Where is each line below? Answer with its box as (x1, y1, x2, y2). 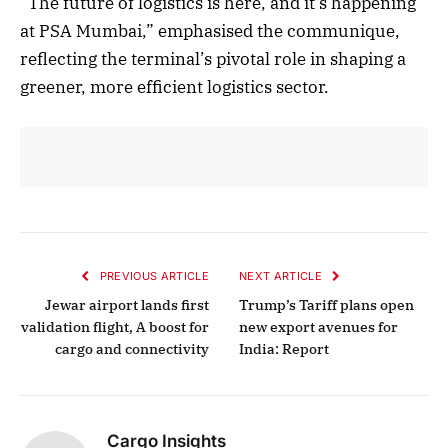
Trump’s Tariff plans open (239, 295, 414, 314)
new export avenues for (239, 317, 398, 336)
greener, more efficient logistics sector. (20, 75, 329, 98)
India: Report (239, 339, 329, 358)
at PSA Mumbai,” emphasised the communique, (20, 19, 400, 42)
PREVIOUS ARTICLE (96, 268, 209, 283)
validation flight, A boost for (21, 317, 209, 336)
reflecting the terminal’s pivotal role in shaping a (20, 47, 406, 70)
